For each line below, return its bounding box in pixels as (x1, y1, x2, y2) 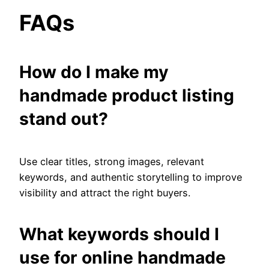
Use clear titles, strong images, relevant (19, 155, 204, 168)
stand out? (19, 109, 108, 130)
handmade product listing (19, 85, 234, 106)
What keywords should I (19, 224, 219, 245)
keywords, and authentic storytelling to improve (19, 171, 242, 183)
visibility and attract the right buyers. (19, 186, 190, 199)
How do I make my (19, 62, 169, 83)
